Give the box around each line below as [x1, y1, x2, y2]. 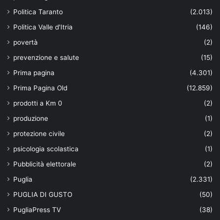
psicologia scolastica [13, 145, 79, 153]
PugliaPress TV [13, 206, 61, 214]
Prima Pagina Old [13, 84, 67, 92]
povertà [13, 38, 38, 47]
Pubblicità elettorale [13, 160, 76, 168]
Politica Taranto [13, 8, 63, 16]
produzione [13, 114, 48, 123]
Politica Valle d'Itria [13, 23, 73, 31]
